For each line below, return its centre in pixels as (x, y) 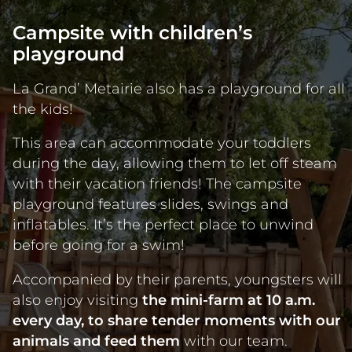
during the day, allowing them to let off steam (175, 163)
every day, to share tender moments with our (177, 320)
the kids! (43, 108)
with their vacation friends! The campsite (157, 184)
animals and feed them (96, 340)
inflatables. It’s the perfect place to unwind (163, 225)
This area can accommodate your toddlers (162, 143)
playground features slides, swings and (150, 204)
